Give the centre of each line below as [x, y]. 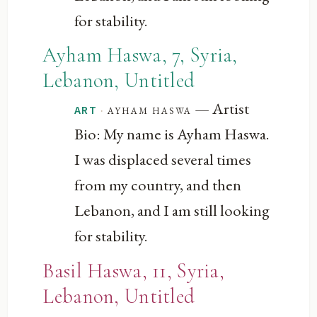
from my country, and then [158, 185]
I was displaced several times [163, 160]
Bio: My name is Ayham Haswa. [172, 134]
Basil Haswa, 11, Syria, [134, 270]
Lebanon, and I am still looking [172, 211]
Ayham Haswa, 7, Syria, [140, 55]
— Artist [221, 109]
